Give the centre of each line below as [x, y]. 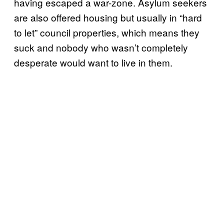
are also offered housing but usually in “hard [108, 17]
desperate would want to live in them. [93, 62]
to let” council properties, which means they [107, 32]
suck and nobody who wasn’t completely [101, 47]
